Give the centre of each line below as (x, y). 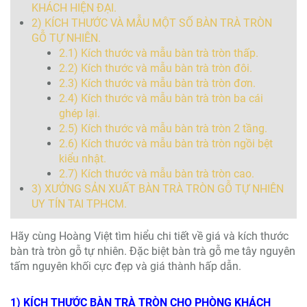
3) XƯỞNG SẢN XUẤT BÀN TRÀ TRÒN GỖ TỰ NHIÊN (158, 189)
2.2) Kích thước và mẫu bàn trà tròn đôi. (156, 68)
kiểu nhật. (83, 159)
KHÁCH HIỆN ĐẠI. (74, 8)
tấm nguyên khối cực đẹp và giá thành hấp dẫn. (126, 266)
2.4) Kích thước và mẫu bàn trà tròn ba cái (161, 98)
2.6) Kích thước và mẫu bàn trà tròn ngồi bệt (166, 144)
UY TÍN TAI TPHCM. (79, 204)
